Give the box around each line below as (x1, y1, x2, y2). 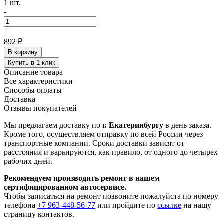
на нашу (181, 200, 211, 209)
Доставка (4, 94, 35, 103)
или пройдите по (95, 200, 157, 209)
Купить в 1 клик (8, 58, 55, 66)
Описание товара (4, 67, 63, 76)
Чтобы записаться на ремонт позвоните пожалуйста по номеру (4, 191, 218, 200)
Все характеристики (4, 76, 73, 85)
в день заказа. (163, 120, 211, 129)
